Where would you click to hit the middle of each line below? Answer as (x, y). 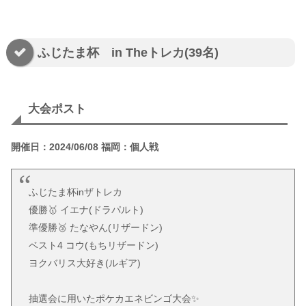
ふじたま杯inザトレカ (76, 192)
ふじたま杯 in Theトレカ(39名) (128, 52)
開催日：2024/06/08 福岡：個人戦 (85, 147)
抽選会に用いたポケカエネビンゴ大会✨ (114, 298)
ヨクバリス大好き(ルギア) (85, 263)
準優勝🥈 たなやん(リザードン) (96, 227)
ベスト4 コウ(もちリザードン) (94, 245)
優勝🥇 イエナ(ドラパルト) (86, 209)
